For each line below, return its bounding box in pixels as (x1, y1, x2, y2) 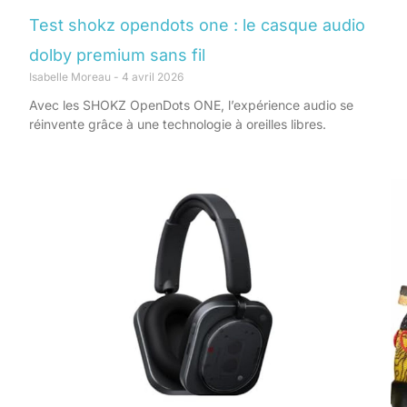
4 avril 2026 (119, 69, 184, 84)
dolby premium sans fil (29, 45, 205, 65)
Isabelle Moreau (29, 69, 114, 84)
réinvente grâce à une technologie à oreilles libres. (29, 115, 326, 132)
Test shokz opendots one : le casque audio (29, 15, 365, 35)
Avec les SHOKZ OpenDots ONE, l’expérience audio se (29, 96, 353, 113)
